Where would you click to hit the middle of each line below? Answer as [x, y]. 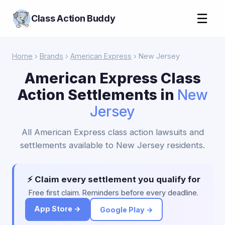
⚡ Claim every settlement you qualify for [114, 179]
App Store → [58, 209]
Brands [51, 56]
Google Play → [126, 209]
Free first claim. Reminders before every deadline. [114, 193]
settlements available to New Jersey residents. [113, 145]
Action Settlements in [97, 95]
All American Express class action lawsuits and [113, 132]
